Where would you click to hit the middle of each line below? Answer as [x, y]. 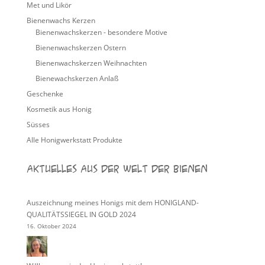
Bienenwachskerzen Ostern [80, 48]
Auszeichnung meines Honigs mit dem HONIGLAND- [112, 203]
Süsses [38, 125]
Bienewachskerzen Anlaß [77, 78]
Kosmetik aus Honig [59, 109]
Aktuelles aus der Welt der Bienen [117, 169]
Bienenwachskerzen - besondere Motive [101, 32]
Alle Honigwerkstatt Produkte [74, 140]
